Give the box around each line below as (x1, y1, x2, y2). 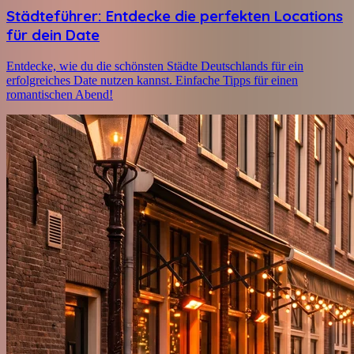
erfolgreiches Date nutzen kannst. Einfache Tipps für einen (6, 73, 298, 87)
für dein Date (6, 24, 100, 44)
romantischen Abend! (6, 87, 113, 101)
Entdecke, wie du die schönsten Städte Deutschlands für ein (6, 58, 303, 73)
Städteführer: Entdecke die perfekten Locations (6, 6, 343, 25)
